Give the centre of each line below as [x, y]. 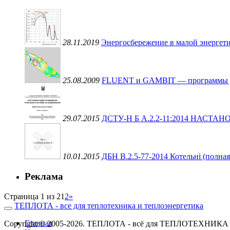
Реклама [44, 177]
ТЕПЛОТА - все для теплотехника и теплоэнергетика [109, 205]
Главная [39, 223]
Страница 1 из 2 [32, 196]
